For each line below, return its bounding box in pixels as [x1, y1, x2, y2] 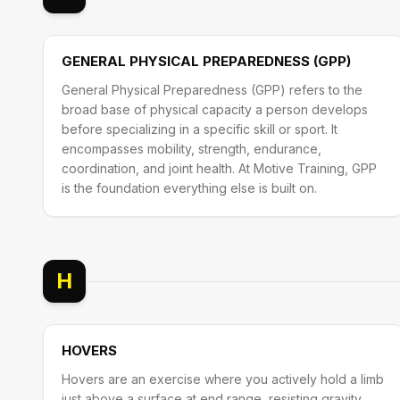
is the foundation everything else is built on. [62, 180, 317, 196]
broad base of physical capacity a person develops [62, 102, 368, 117]
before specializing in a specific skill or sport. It [62, 121, 337, 137]
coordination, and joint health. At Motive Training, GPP [62, 161, 377, 176]
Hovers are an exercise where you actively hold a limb [62, 371, 384, 387]
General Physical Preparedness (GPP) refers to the [62, 82, 362, 97]
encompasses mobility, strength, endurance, [62, 141, 321, 156]
